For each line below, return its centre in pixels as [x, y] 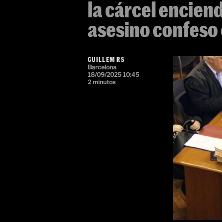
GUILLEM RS [106, 59]
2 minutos [102, 82]
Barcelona [102, 67]
